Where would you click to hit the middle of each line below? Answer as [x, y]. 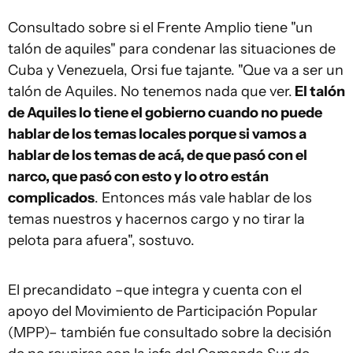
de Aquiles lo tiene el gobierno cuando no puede [165, 113]
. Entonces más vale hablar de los [203, 198]
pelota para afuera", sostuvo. [101, 240]
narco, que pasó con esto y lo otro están [138, 176]
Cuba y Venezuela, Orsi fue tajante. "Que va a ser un [176, 70]
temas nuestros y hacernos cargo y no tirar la [156, 219]
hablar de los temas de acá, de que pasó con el [158, 155]
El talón [319, 91]
